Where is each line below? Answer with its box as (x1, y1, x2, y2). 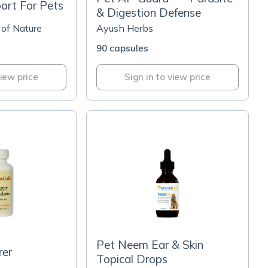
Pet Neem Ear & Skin (96, 237, 203, 252)
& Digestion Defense (96, 5, 201, 20)
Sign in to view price (124, 71, 211, 83)
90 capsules (96, 42, 148, 54)
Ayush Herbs (96, 22, 153, 34)
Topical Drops (96, 252, 167, 266)
